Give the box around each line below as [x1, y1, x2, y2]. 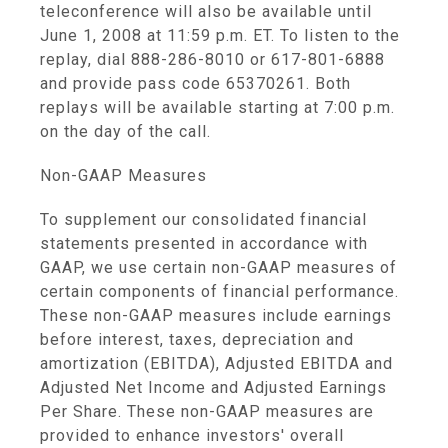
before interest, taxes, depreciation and [40, 330, 354, 349]
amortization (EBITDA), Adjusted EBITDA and [40, 354, 393, 373]
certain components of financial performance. [40, 282, 399, 301]
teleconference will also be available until [40, 2, 372, 21]
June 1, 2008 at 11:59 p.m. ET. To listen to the [40, 26, 400, 45]
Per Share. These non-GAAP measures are [40, 402, 374, 421]
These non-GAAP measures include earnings [40, 306, 392, 325]
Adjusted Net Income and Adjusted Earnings [40, 378, 387, 397]
